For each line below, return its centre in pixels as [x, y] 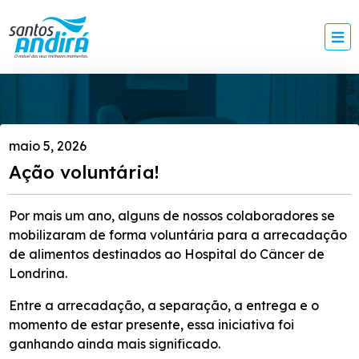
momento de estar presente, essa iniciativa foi [151, 324]
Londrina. [38, 274]
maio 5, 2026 [47, 146]
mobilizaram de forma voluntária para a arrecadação [177, 235]
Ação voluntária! [83, 172]
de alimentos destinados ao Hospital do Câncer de [166, 254]
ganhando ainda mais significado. [114, 343]
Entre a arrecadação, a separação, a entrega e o [163, 305]
